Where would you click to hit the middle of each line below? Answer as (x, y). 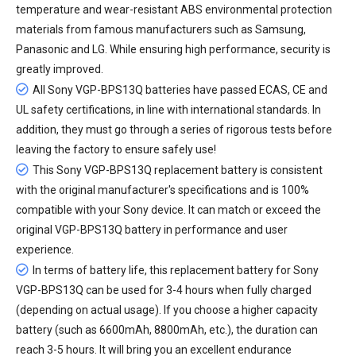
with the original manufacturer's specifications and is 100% (163, 190)
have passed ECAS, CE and (259, 89)
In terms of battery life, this (101, 270)
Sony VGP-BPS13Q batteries (119, 89)
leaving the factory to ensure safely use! (116, 149)
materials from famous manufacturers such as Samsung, (161, 29)
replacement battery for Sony (244, 270)
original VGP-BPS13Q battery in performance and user (152, 229)
